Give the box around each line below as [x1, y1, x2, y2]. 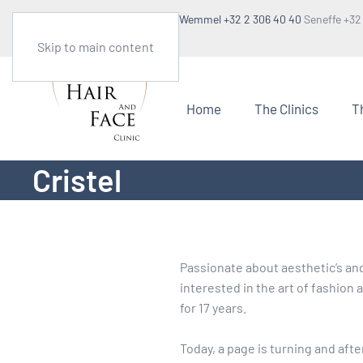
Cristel [32, 161, 122, 199]
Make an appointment [51, 11, 158, 26]
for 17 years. [180, 300, 246, 315]
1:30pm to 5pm [32, 30, 106, 45]
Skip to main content [37, 39, 154, 54]
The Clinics [254, 100, 318, 117]
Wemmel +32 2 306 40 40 [179, 11, 301, 26]
